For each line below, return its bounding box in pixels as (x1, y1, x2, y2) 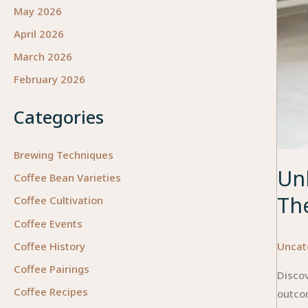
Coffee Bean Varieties (14, 170, 121, 185)
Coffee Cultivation (14, 193, 103, 208)
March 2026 (14, 49, 72, 64)
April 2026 (14, 26, 64, 41)
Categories (14, 105, 104, 129)
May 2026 (14, 3, 62, 18)
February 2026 (14, 72, 85, 87)
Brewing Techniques (14, 147, 113, 162)
